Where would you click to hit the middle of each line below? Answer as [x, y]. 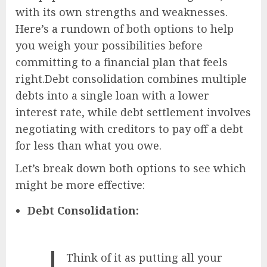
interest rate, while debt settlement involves [133, 112]
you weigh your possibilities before [109, 45]
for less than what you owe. [89, 145]
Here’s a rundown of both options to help [125, 28]
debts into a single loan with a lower [112, 95]
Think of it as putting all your [145, 257]
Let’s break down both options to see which [131, 168]
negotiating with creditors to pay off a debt [129, 128]
